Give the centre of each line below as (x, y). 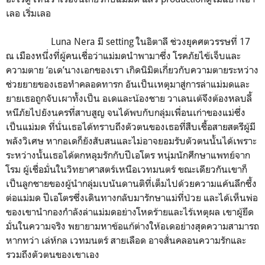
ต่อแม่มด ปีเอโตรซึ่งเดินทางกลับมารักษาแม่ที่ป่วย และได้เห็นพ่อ (132, 197)
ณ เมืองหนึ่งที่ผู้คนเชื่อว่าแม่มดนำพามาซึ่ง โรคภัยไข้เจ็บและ (123, 55)
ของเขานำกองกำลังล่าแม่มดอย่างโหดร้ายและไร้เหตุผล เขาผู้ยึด (130, 211)
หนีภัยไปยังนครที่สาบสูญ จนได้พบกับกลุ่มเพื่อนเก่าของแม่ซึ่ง (126, 112)
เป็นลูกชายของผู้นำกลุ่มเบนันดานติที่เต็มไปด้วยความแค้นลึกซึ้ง (131, 183)
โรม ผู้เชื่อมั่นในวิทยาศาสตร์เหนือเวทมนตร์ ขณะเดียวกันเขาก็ (127, 169)
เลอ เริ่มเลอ (30, 13)
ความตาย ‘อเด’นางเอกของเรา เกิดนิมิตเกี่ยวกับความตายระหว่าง (132, 70)
